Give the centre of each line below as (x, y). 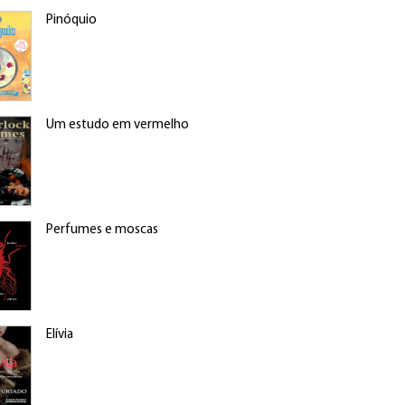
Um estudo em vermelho (117, 125)
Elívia (59, 335)
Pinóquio (71, 20)
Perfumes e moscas (102, 230)
